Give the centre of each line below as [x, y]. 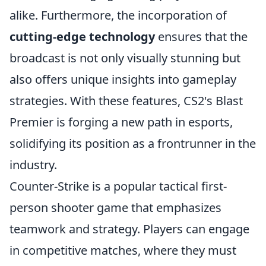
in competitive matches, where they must [123, 250]
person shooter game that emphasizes [115, 208]
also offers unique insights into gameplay [123, 79]
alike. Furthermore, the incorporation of [118, 15]
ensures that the [201, 37]
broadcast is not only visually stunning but [125, 58]
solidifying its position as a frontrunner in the [133, 143]
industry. [33, 165]
